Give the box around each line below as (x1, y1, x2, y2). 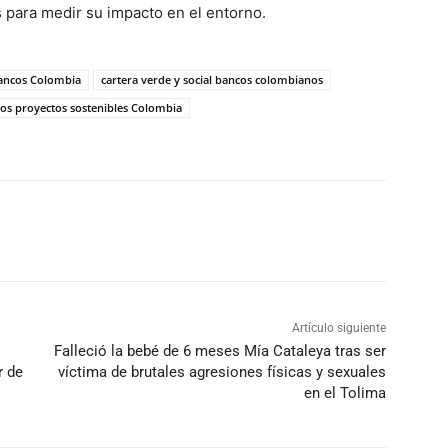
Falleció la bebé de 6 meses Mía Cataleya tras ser (53, 341, 386, 360)
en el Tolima (303, 383, 386, 402)
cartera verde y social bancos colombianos (101, 71, 323, 87)
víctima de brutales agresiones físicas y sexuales (57, 362, 386, 381)
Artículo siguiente (291, 320, 386, 335)
